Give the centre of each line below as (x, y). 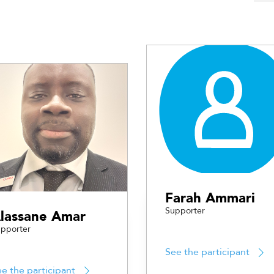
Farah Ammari (210, 198)
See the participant (207, 252)
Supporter (185, 211)
